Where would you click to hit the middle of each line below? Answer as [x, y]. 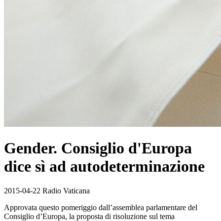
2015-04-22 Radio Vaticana [47, 190]
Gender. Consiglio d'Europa [98, 148]
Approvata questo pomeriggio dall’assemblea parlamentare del [101, 207]
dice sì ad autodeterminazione [104, 166]
